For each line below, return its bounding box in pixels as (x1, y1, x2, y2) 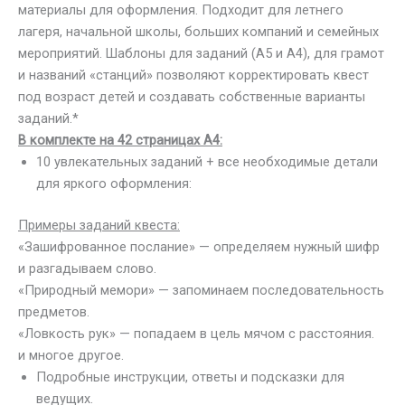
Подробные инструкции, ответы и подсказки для (36, 368, 344, 385)
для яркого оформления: (36, 175, 192, 192)
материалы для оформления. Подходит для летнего (18, 2, 344, 18)
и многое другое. (18, 346, 124, 363)
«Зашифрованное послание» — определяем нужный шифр (18, 238, 380, 255)
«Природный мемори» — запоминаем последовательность (18, 281, 384, 298)
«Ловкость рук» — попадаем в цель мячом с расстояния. (18, 325, 374, 342)
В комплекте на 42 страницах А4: (18, 132, 222, 148)
